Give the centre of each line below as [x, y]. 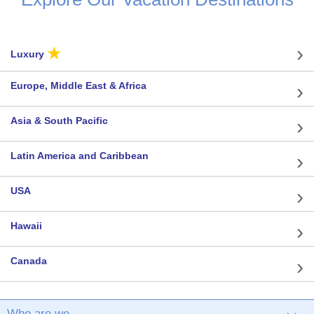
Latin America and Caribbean [80, 156]
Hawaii [26, 226]
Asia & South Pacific [59, 121]
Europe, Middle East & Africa [78, 86]
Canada [29, 261]
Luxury [29, 54]
